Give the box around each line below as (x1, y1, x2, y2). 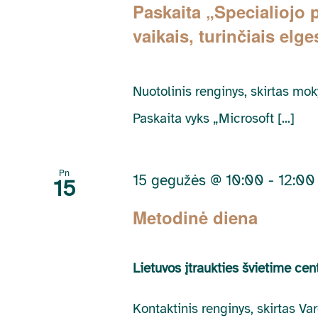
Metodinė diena (133, 205, 258, 230)
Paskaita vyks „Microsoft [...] (133, 110, 295, 128)
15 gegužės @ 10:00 (133, 171, 265, 190)
